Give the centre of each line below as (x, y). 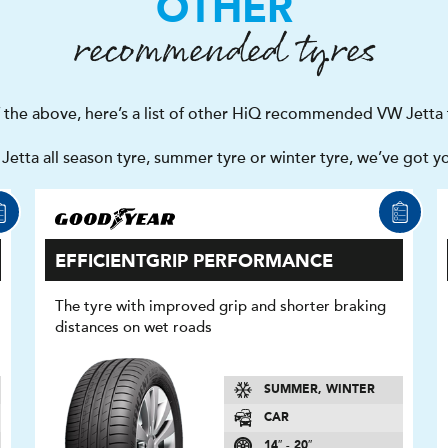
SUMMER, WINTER (319, 390)
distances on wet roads (134, 327)
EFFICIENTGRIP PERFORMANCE (194, 262)
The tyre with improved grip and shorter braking (221, 306)
